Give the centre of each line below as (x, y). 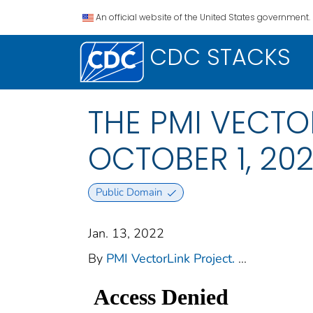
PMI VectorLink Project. (170, 259)
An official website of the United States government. (203, 17)
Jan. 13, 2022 (126, 234)
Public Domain (129, 192)
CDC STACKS (220, 57)
